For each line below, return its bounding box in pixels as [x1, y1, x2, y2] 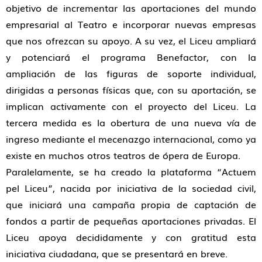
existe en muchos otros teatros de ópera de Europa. [6, 148, 240, 162]
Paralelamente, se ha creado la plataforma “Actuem [6, 164, 256, 178]
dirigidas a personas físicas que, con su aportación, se [6, 82, 256, 96]
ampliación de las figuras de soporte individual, [6, 66, 256, 80]
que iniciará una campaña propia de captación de [6, 197, 256, 211]
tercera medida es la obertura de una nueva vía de [6, 115, 256, 129]
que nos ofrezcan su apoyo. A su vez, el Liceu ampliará [6, 33, 256, 47]
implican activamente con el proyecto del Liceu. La [6, 99, 256, 113]
